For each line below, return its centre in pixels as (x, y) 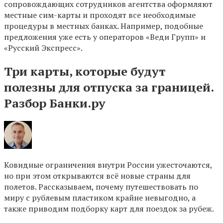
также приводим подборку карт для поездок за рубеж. (109, 209)
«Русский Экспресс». (43, 48)
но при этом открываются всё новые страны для (97, 176)
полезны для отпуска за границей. (109, 87)
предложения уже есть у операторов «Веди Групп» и (105, 37)
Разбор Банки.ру (55, 103)
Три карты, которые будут (85, 71)
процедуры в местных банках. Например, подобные (104, 26)
